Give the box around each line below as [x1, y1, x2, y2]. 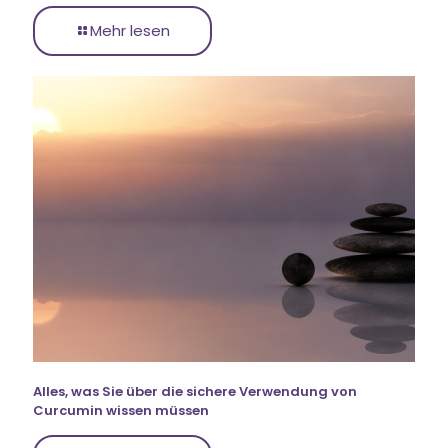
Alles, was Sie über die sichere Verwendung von [33, 382, 357, 402]
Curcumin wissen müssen [33, 401, 209, 421]
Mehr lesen [90, 19, 170, 41]
